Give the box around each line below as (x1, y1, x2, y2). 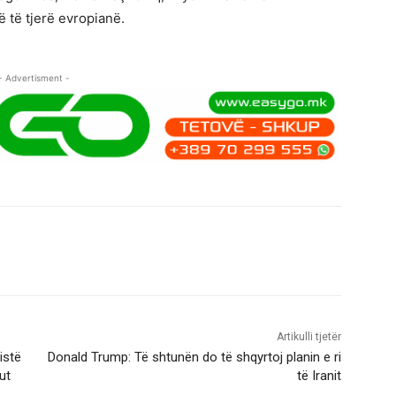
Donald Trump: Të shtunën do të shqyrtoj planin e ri (47, 349, 341, 366)
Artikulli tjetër (276, 331, 341, 344)
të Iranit (296, 368, 341, 385)
